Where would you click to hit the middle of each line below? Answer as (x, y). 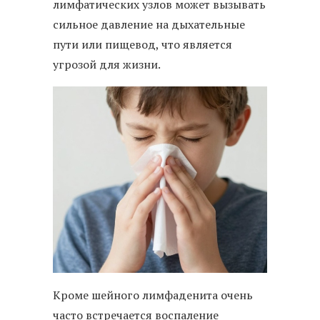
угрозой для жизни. (107, 64)
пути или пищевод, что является (142, 44)
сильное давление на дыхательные (149, 24)
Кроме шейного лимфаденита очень (153, 295)
